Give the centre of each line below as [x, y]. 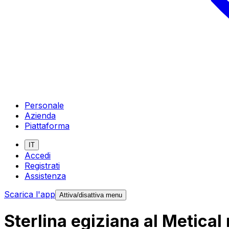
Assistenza [45, 176]
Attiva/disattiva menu [91, 195]
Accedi [38, 155]
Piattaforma [47, 125]
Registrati [42, 165]
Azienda [40, 115]
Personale [44, 105]
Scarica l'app [30, 194]
